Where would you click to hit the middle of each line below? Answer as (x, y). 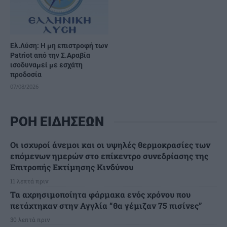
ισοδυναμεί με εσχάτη (46, 65)
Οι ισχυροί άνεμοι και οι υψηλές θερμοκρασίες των (110, 145)
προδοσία (26, 75)
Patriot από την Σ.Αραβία (50, 55)
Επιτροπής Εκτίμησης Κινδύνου (72, 167)
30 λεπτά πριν (30, 220)
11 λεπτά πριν (29, 181)
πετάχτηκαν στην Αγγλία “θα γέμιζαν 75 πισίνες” (106, 206)
